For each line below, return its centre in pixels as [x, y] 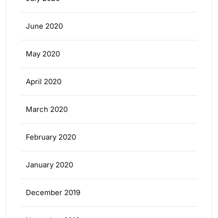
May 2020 [43, 54]
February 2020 [51, 137]
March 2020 [47, 109]
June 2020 [44, 26]
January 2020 [49, 165]
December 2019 [53, 193]
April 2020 [44, 82]
